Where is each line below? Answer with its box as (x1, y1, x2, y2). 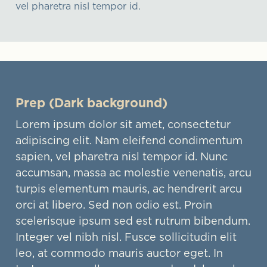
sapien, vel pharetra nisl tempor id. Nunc (15, 151, 228, 163)
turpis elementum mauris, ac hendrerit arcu (15, 183, 242, 195)
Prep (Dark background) (15, 95, 167, 110)
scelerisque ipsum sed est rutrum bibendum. (15, 215, 250, 227)
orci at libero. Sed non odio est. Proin (15, 199, 212, 211)
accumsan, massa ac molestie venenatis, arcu (15, 167, 252, 179)
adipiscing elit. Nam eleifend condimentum (15, 135, 243, 147)
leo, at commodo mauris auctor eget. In (15, 247, 223, 259)
